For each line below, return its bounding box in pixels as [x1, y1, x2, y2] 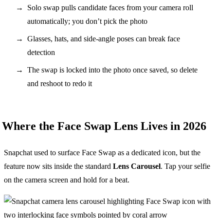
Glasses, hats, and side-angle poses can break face [27, 34, 180, 43]
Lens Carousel [113, 162, 161, 170]
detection [27, 48, 55, 56]
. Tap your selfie [161, 162, 210, 170]
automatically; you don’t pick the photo [27, 17, 147, 25]
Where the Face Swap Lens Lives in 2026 [2, 119, 206, 132]
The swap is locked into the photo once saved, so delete [27, 65, 198, 74]
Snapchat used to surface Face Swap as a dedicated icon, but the [4, 148, 200, 157]
